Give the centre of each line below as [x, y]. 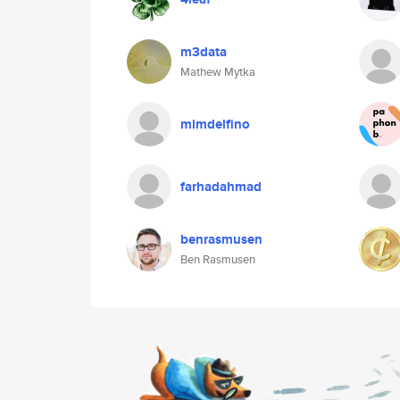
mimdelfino [215, 124]
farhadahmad [221, 187]
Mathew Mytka [218, 72]
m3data [204, 52]
